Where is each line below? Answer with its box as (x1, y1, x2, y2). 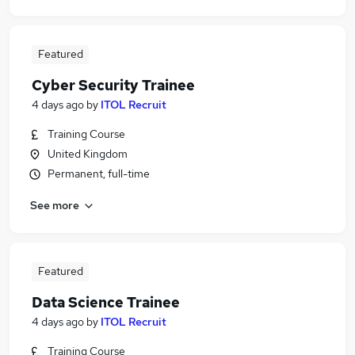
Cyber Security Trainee (32, 76, 195, 94)
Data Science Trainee (32, 293, 180, 311)
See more (30, 197, 79, 212)
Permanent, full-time (48, 166, 150, 181)
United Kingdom (48, 147, 128, 161)
